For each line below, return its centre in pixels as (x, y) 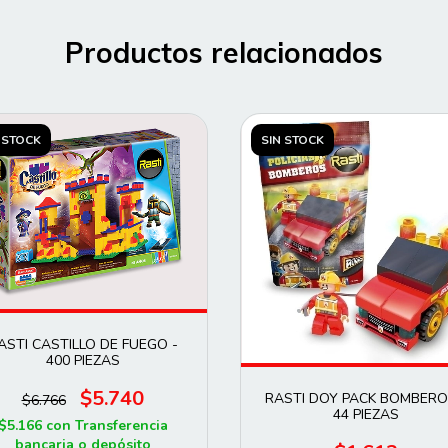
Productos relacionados (224, 53)
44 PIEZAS (365, 415)
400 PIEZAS (82, 361)
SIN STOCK (292, 140)
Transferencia (121, 426)
